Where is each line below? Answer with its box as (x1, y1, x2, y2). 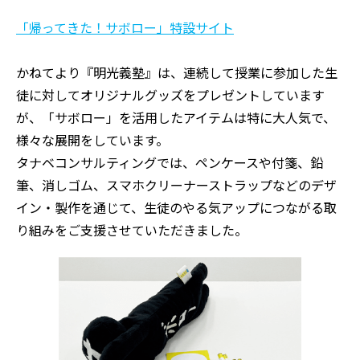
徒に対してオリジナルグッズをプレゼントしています (16, 85, 325, 105)
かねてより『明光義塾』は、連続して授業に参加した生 (16, 63, 337, 83)
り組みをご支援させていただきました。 (16, 220, 247, 240)
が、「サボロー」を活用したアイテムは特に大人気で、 (16, 108, 336, 128)
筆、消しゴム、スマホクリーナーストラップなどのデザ (16, 175, 337, 195)
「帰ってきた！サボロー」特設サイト (16, 18, 234, 38)
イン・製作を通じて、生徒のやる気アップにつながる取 (16, 198, 337, 218)
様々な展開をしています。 (16, 130, 169, 150)
